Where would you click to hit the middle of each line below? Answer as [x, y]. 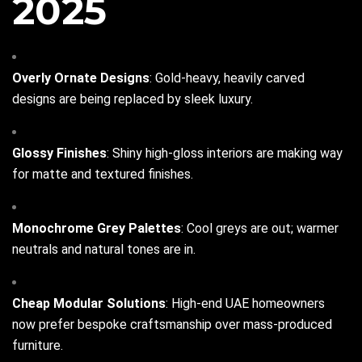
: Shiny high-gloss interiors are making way [225, 154]
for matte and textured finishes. [103, 175]
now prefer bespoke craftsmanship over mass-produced [172, 325]
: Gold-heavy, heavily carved [227, 78]
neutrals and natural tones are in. [104, 250]
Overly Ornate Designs [81, 78]
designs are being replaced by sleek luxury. [133, 99]
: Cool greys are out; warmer [260, 229]
